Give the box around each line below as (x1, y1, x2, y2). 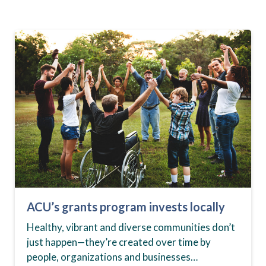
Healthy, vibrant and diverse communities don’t (27, 221, 235, 234)
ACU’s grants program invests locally (27, 199, 225, 214)
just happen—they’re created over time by (27, 236, 211, 249)
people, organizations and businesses (27, 251, 191, 264)
